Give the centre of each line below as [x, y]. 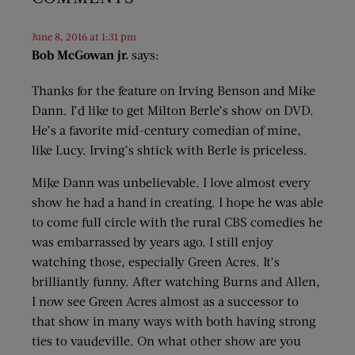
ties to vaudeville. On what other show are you [166, 341]
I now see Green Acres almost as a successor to [165, 301]
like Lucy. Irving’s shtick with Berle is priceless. [170, 150]
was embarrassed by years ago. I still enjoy [153, 242]
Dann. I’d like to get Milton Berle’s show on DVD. [173, 110]
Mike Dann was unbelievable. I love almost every [171, 182]
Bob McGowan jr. [80, 55]
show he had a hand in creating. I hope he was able [177, 202]
